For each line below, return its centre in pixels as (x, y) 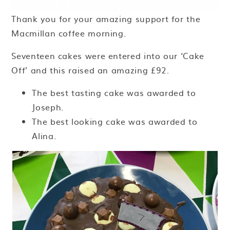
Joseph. (48, 107)
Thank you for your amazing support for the (106, 19)
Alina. (44, 136)
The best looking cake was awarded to (115, 121)
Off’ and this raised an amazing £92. (90, 70)
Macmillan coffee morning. (69, 33)
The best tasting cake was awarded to (114, 93)
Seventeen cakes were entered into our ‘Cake (108, 56)
